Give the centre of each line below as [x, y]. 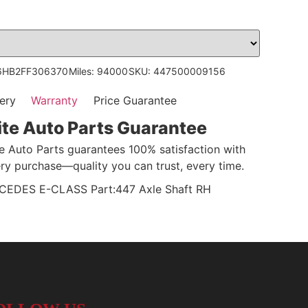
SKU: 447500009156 [177, 71]
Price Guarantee [135, 101]
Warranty [55, 101]
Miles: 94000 [98, 71]
